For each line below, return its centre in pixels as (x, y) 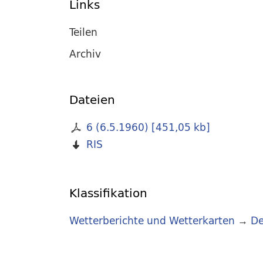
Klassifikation (108, 193)
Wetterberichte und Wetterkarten (152, 221)
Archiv (85, 53)
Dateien (92, 100)
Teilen (83, 32)
